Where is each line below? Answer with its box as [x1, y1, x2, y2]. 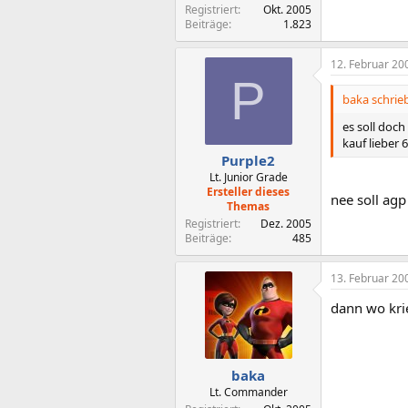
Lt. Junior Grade [209, 169, 288, 185]
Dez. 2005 [260, 216, 311, 231]
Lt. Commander [209, 383, 288, 400]
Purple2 [221, 151, 275, 169]
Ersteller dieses [207, 184, 290, 199]
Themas [227, 199, 270, 214]
